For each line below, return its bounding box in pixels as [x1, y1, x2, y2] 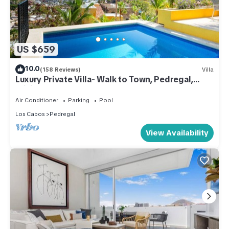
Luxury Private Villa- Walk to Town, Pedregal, [15, 74, 193, 85]
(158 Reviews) [40, 65, 81, 73]
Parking [68, 97, 89, 104]
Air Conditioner [15, 97, 58, 104]
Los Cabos [15, 110, 44, 118]
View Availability [146, 128, 209, 139]
